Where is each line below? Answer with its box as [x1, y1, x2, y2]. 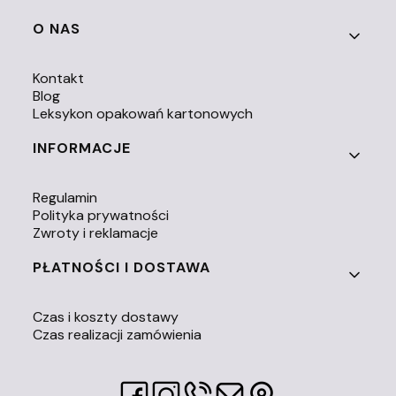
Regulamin [33, 187, 98, 207]
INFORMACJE [33, 138, 132, 157]
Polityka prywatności [33, 205, 170, 225]
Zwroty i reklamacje [33, 223, 159, 242]
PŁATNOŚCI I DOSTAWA [33, 257, 211, 277]
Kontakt [33, 68, 85, 88]
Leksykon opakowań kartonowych [33, 103, 254, 123]
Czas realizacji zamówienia [33, 324, 202, 344]
